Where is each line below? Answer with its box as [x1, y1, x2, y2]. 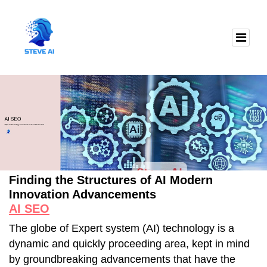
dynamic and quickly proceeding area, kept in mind [9, 237, 250, 250]
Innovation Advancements [9, 187, 156, 201]
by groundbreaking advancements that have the [9, 253, 235, 265]
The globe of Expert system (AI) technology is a [9, 222, 234, 234]
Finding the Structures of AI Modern [9, 173, 213, 187]
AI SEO [9, 201, 49, 215]
